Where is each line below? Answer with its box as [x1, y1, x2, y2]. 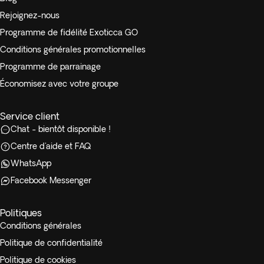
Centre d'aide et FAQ [11, 141, 91, 151]
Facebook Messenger [11, 176, 91, 185]
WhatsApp [11, 159, 51, 168]
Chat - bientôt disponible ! [11, 124, 111, 134]
